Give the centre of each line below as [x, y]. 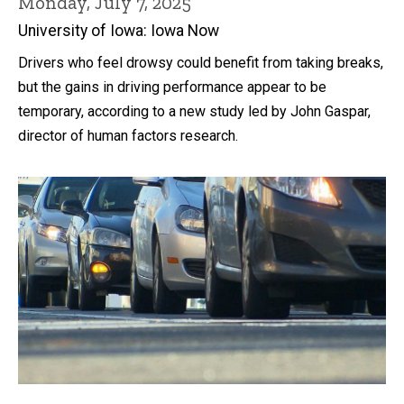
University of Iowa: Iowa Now [119, 31]
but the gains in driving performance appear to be [172, 87]
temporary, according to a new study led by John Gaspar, [194, 112]
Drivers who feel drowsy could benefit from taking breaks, [201, 63]
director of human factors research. [128, 136]
